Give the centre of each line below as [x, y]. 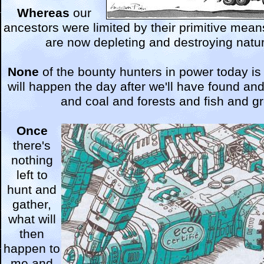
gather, [32, 204]
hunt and [32, 190]
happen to [32, 249]
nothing [32, 160]
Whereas [43, 13]
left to [32, 175]
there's [32, 146]
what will [32, 219]
